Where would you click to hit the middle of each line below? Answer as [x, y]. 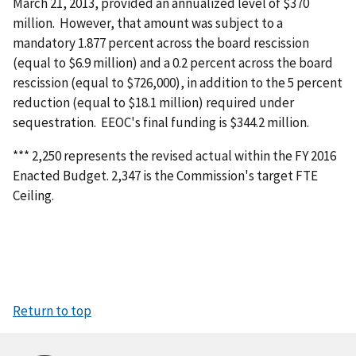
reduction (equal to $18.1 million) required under [153, 102]
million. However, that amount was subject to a [148, 23]
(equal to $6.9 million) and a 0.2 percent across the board [173, 62]
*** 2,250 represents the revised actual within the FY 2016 [174, 155]
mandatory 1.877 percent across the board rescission [161, 43]
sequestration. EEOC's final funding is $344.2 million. [161, 122]
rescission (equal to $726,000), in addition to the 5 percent [178, 82]
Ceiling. [33, 195]
